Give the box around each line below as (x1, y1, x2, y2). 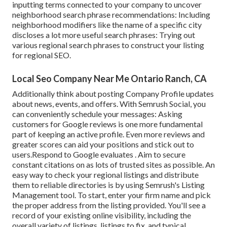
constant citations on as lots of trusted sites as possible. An (12, 160, 215, 170)
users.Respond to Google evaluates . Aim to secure (12, 149, 185, 160)
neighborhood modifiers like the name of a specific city (12, 20, 202, 30)
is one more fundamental (117, 119, 203, 129)
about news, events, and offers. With (12, 99, 138, 109)
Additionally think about (12, 89, 98, 99)
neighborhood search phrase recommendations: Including (12, 10, 210, 20)
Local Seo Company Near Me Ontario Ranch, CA (12, 73, 207, 85)
